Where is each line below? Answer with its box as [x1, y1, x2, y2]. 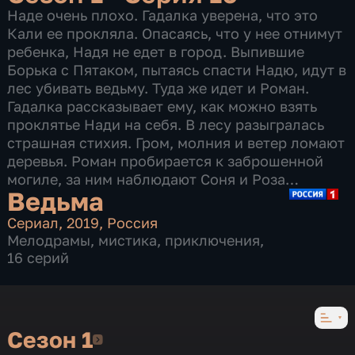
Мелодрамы [7, 231, 91, 249]
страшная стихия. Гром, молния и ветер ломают [7, 133, 345, 151]
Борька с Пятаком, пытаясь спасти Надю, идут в [7, 60, 347, 78]
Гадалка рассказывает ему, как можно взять [7, 97, 318, 115]
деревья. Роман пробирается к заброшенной [7, 151, 324, 170]
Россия [107, 213, 158, 231]
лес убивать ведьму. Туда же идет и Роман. [7, 78, 310, 97]
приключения [165, 231, 261, 249]
